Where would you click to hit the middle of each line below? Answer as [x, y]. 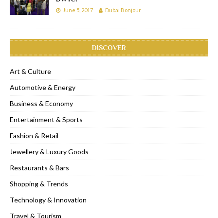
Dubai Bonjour [123, 10]
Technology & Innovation [48, 200]
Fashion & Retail [34, 135]
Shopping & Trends [39, 183]
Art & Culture [30, 71]
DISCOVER [109, 47]
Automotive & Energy [43, 87]
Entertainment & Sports [46, 119]
